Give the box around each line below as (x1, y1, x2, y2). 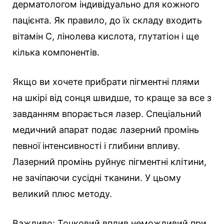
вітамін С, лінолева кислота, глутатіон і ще (12, 30, 199, 41)
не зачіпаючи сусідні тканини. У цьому (12, 172, 181, 183)
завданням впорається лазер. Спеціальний (12, 108, 201, 119)
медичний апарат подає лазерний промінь (12, 124, 199, 135)
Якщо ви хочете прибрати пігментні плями (12, 76, 199, 87)
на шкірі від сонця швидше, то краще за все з (12, 92, 211, 103)
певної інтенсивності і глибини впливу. (12, 140, 180, 151)
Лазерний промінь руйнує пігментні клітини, (12, 156, 206, 167)
